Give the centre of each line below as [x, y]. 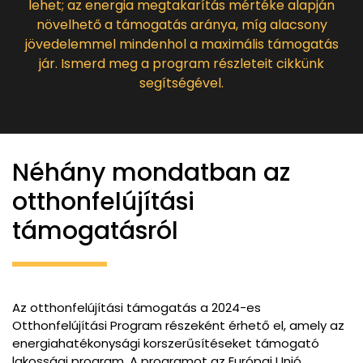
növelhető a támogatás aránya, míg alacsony [181, 25]
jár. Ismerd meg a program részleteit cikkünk [181, 64]
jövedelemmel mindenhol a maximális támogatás [181, 44]
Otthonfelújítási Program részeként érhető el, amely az [178, 325]
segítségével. [181, 83]
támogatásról [95, 231]
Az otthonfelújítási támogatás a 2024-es [137, 307]
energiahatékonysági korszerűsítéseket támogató [166, 343]
